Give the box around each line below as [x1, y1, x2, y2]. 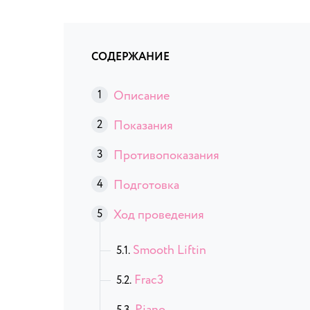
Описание [113, 86, 170, 104]
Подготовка [113, 176, 179, 194]
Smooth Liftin [133, 241, 206, 259]
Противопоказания [113, 146, 219, 164]
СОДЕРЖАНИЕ [91, 48, 170, 65]
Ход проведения [113, 206, 204, 224]
